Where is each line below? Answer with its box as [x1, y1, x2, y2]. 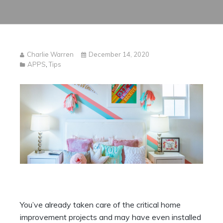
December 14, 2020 [89, 50, 149, 59]
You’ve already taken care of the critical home [20, 200, 181, 210]
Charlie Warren [27, 50, 74, 59]
